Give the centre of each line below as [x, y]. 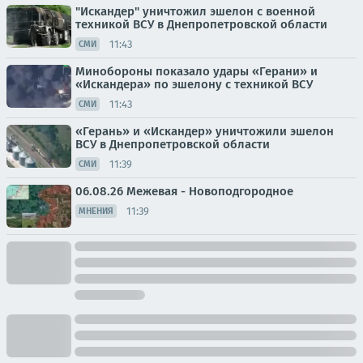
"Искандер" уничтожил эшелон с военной [195, 12]
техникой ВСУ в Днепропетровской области [201, 25]
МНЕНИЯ [96, 211]
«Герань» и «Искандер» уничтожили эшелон [205, 132]
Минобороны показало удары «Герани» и [196, 72]
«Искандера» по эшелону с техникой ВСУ [194, 85]
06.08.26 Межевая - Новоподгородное [184, 192]
